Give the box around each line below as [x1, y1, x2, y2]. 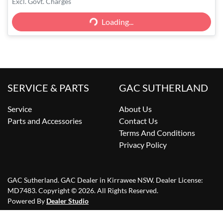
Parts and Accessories [7, 116, 82, 126]
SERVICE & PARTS [7, 82, 89, 94]
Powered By [7, 197, 46, 206]
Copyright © [38, 186, 78, 195]
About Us [119, 104, 152, 114]
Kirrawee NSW [107, 176, 153, 185]
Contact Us [119, 116, 158, 126]
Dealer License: [156, 176, 203, 185]
